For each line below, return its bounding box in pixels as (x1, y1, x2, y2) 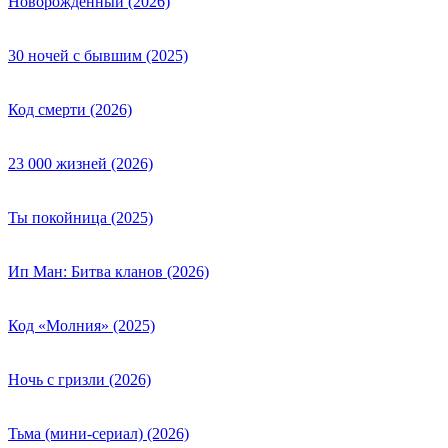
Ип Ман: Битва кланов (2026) (8, 262, 209, 280)
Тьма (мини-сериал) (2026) (8, 424, 189, 442)
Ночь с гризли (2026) (8, 370, 151, 388)
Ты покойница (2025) (8, 208, 153, 226)
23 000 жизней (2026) (8, 154, 153, 172)
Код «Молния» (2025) (8, 316, 155, 334)
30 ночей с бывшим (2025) (8, 46, 188, 64)
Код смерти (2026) (8, 100, 132, 118)
